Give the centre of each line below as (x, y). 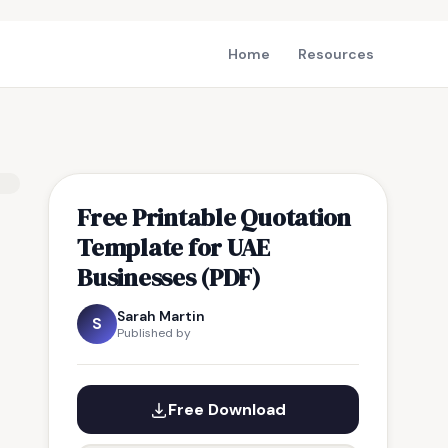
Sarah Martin (161, 316)
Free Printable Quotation (214, 217)
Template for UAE (174, 247)
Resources (336, 54)
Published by (154, 333)
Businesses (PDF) (169, 277)
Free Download (227, 409)
